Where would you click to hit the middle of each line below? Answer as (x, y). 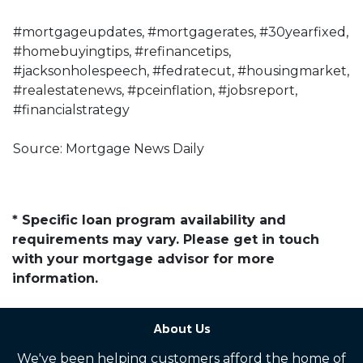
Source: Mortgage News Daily (109, 149)
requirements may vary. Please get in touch (166, 239)
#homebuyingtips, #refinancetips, (122, 51)
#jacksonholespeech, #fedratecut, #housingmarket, (181, 71)
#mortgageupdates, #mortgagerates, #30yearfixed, (181, 32)
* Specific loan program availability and (149, 220)
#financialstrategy (71, 110)
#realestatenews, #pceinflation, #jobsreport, (155, 90)
